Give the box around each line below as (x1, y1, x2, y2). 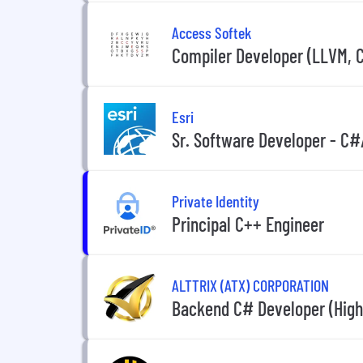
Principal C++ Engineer (172, 211, 324, 236)
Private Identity (172, 190, 259, 211)
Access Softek (172, 22, 251, 42)
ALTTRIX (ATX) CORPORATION (172, 275, 329, 295)
